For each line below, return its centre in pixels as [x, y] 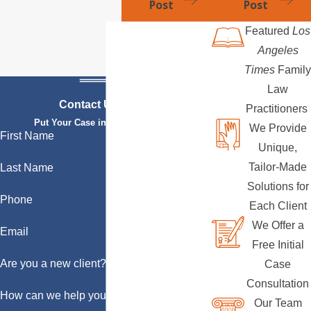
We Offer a [278, 225]
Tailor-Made [278, 167]
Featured [269, 31]
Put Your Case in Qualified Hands [106, 123]
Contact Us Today [106, 105]
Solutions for [278, 186]
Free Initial [278, 244]
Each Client [278, 205]
